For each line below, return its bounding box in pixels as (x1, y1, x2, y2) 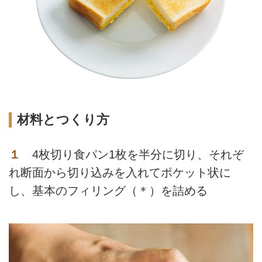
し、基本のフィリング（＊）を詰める (9, 184, 208, 198)
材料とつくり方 (16, 112, 109, 127)
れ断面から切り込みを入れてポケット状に (9, 166, 231, 180)
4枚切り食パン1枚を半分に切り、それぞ (20, 148, 244, 161)
